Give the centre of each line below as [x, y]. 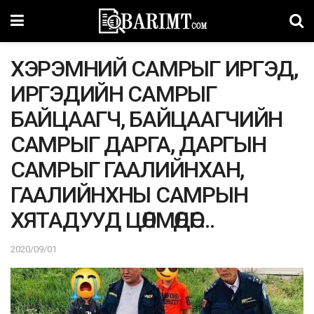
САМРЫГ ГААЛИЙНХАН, [127, 170]
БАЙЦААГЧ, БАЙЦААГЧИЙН [147, 119]
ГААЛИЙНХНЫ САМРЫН [129, 195]
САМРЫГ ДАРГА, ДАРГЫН [138, 144]
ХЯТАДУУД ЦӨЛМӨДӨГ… [112, 220]
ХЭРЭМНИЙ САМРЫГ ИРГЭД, [154, 69]
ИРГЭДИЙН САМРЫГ [114, 94]
